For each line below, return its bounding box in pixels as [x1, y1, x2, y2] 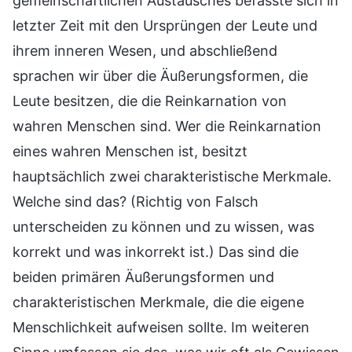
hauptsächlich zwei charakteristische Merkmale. [13, 168, 332, 185]
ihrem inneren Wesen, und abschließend [13, 42, 277, 60]
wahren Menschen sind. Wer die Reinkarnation [13, 118, 321, 135]
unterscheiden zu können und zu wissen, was [13, 218, 314, 236]
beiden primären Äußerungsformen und [13, 269, 274, 286]
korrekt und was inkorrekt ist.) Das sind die [13, 244, 299, 261]
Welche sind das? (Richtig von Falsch [13, 193, 258, 211]
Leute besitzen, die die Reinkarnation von [13, 93, 287, 110]
